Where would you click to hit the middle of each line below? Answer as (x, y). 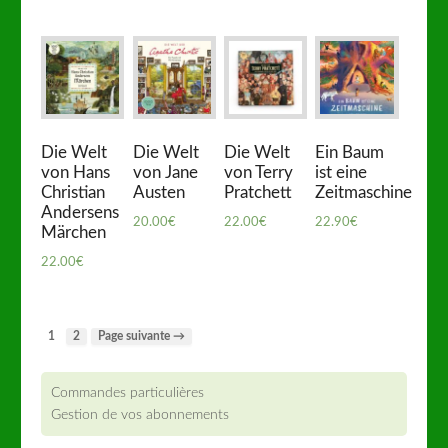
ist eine (341, 172)
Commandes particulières (128, 392)
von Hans (76, 172)
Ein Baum (350, 152)
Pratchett (258, 192)
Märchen (74, 232)
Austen (158, 192)
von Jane (165, 172)
